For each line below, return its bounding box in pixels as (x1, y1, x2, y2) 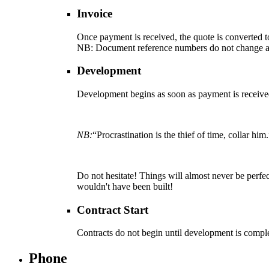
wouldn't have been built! (77, 181, 173, 192)
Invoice (77, 7, 112, 20)
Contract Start (77, 203, 148, 216)
